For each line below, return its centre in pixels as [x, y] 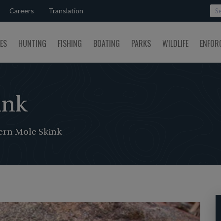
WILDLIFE [175, 43]
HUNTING [32, 43]
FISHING [70, 43]
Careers [22, 11]
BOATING [107, 43]
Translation [66, 11]
